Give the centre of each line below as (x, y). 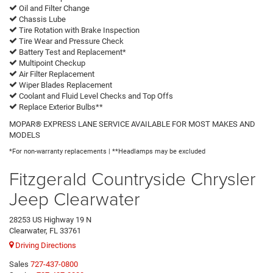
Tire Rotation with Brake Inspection (78, 30)
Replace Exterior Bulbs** (60, 107)
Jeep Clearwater (75, 198)
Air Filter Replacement (56, 74)
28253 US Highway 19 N (50, 219)
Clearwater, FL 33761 (45, 230)
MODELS (25, 135)
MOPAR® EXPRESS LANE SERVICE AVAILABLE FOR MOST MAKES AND (132, 124)
